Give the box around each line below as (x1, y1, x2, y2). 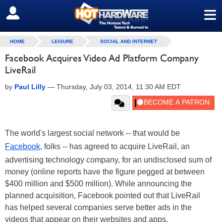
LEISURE (52, 39, 73, 44)
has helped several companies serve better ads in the (5, 203, 192, 212)
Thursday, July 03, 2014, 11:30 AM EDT (56, 83, 181, 91)
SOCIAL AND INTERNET (100, 39, 157, 44)
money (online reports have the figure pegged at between (5, 167, 205, 176)
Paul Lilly (14, 83, 46, 91)
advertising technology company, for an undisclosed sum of (5, 156, 212, 164)
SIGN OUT (7, 8, 51, 18)
